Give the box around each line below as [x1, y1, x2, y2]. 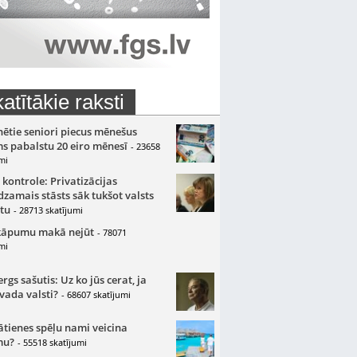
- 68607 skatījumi [61, 288, 131, 300]
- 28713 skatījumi [13, 204, 83, 216]
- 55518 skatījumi [17, 336, 87, 348]
